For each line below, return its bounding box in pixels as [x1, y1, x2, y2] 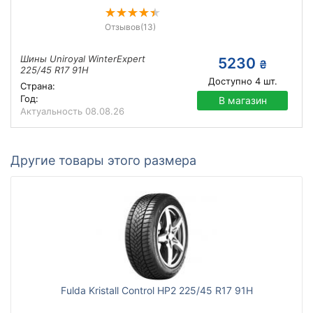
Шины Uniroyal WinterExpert [20, 53, 145, 64]
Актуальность [20, 105, 85, 117]
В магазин [218, 94, 267, 106]
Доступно [208, 75, 252, 87]
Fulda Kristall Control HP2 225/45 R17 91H [60, 284, 253, 296]
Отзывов [104, 22, 140, 32]
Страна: [20, 80, 55, 92]
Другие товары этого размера [10, 153, 196, 168]
